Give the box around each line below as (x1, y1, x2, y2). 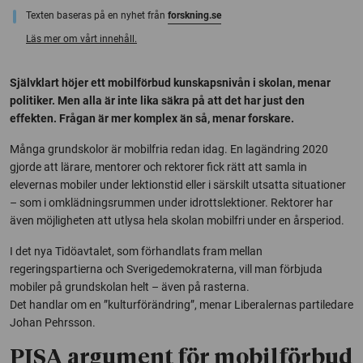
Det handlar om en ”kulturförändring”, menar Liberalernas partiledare (10, 298, 353, 312)
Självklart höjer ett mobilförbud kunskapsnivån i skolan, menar (10, 76, 331, 90)
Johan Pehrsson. (10, 316, 96, 330)
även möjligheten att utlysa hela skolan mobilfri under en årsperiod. (10, 214, 344, 228)
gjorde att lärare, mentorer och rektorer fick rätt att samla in (10, 160, 307, 174)
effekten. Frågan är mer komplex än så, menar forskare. (10, 112, 294, 126)
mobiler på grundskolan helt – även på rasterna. (10, 280, 250, 294)
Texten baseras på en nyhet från (26, 10, 168, 22)
